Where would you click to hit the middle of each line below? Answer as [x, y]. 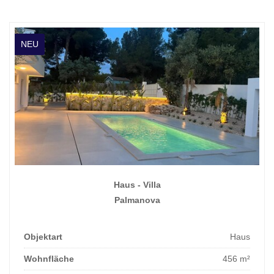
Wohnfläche [49, 258]
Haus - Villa [137, 184]
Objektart [43, 236]
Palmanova [137, 200]
